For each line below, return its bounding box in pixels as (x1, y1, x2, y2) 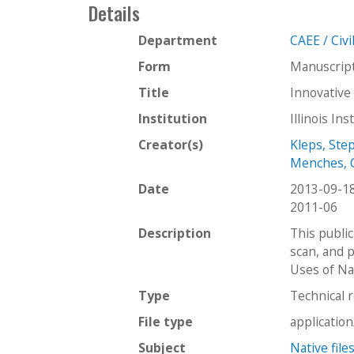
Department (138, 31, 217, 49)
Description (138, 224, 211, 242)
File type (138, 312, 193, 330)
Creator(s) (138, 135, 203, 153)
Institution (138, 109, 207, 127)
